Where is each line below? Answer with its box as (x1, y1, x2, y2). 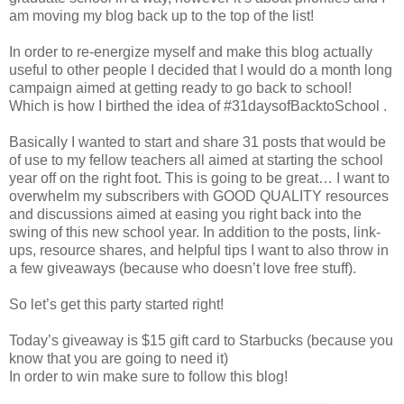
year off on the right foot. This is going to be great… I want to (9, 170, 390, 186)
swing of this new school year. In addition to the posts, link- (9, 225, 381, 240)
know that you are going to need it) (9, 351, 228, 366)
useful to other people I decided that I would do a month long (9, 62, 392, 78)
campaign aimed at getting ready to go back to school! (9, 80, 352, 96)
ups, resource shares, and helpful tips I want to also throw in (9, 243, 389, 258)
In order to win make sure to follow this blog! (9, 369, 291, 384)
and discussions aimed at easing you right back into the (9, 207, 362, 222)
